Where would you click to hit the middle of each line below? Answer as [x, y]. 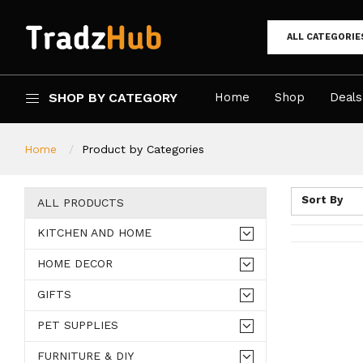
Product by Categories [143, 149]
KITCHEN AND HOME [94, 232]
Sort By [322, 200]
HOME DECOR [75, 263]
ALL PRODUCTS [81, 202]
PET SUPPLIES [78, 325]
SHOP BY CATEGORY [113, 97]
